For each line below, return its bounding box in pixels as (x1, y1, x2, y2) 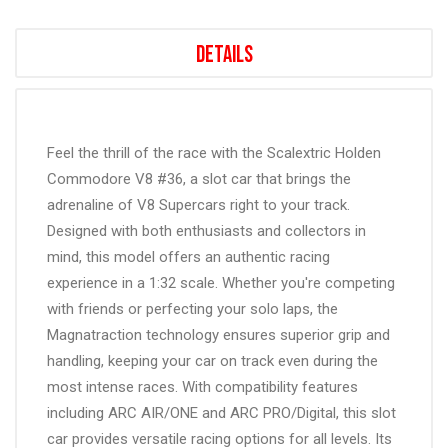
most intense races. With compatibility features (47, 378, 358, 397)
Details (195, 41, 253, 70)
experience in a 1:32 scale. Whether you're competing (47, 274, 395, 293)
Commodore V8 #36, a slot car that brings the (47, 170, 351, 189)
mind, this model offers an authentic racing (47, 248, 330, 267)
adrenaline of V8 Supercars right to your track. (47, 196, 350, 215)
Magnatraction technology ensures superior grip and (47, 326, 390, 345)
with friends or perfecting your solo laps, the (47, 300, 338, 319)
